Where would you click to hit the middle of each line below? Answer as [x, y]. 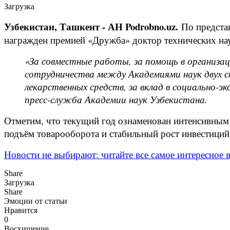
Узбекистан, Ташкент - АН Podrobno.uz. [91, 26]
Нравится [21, 210]
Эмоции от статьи [36, 201]
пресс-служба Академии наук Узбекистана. [116, 99]
